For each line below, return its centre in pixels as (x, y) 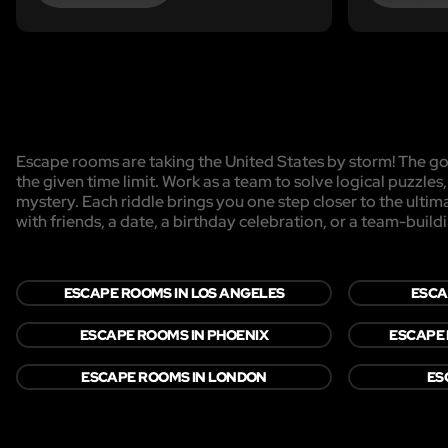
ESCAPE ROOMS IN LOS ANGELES (174, 292)
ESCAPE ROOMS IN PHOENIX (174, 334)
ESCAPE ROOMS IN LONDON (174, 376)
